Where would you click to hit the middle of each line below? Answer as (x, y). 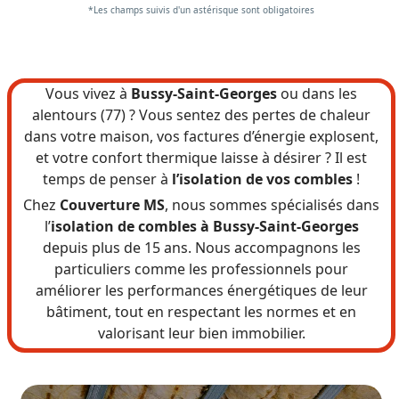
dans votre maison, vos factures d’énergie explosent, (201, 136)
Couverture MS (112, 204)
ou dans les (317, 93)
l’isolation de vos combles (262, 179)
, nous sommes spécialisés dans (272, 204)
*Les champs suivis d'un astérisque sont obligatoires (201, 9)
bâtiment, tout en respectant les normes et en (201, 311)
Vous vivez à (88, 93)
